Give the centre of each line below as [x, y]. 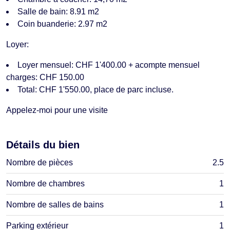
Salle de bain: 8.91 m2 [58, 11]
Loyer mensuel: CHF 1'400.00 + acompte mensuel [109, 65]
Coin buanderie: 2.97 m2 [62, 24]
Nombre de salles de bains [55, 204]
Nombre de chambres [45, 183]
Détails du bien [43, 145]
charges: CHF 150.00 [45, 77]
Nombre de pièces [40, 162]
